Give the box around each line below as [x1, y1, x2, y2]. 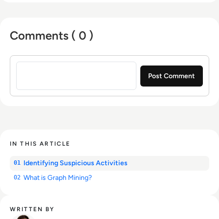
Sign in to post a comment [9, 55, 107, 66]
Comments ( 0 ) [10, 28, 93, 43]
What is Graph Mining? [23, 174, 92, 182]
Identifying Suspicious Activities [23, 159, 128, 168]
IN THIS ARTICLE [10, 140, 71, 148]
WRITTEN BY [10, 206, 55, 213]
